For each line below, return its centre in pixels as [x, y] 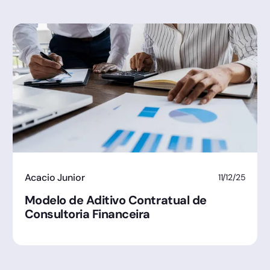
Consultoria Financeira [87, 214]
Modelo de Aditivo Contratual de [115, 200]
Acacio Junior [55, 177]
